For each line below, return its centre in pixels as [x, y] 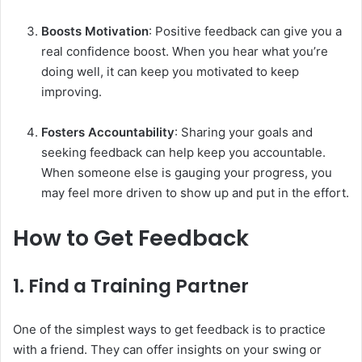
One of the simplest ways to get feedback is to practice [169, 330]
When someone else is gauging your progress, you [187, 173]
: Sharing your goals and [244, 133]
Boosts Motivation [95, 32]
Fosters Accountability [108, 133]
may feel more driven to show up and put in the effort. [195, 193]
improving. [72, 92]
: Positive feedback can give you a [245, 32]
